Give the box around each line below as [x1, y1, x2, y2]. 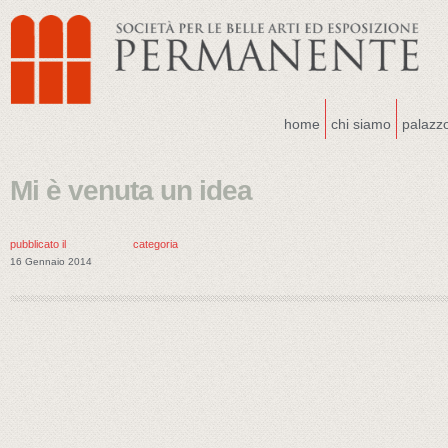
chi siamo [331, 116, 391, 132]
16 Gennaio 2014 [10, 256, 92, 267]
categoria [133, 238, 178, 250]
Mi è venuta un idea [10, 175, 252, 206]
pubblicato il [10, 238, 66, 250]
